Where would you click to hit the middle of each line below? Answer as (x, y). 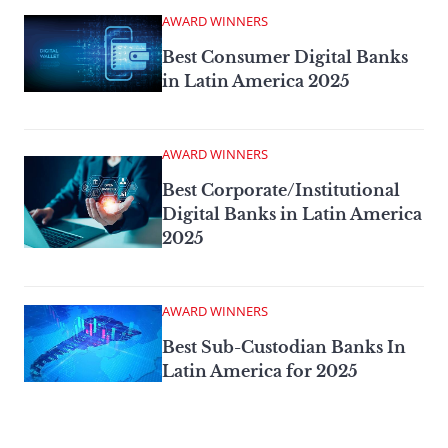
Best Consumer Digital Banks (285, 56)
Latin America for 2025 (260, 370)
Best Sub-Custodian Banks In (284, 346)
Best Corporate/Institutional (281, 189)
